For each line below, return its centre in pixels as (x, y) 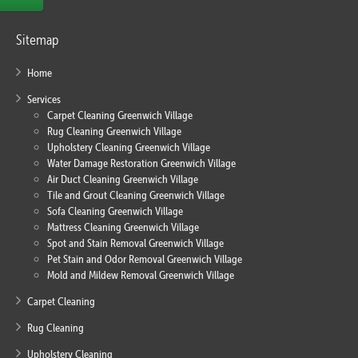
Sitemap (37, 40)
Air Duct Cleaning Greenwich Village (123, 179)
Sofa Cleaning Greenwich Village (115, 211)
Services (44, 99)
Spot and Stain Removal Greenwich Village (135, 243)
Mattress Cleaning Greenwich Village (123, 227)
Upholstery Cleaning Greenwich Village (129, 147)
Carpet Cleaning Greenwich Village (120, 115)
